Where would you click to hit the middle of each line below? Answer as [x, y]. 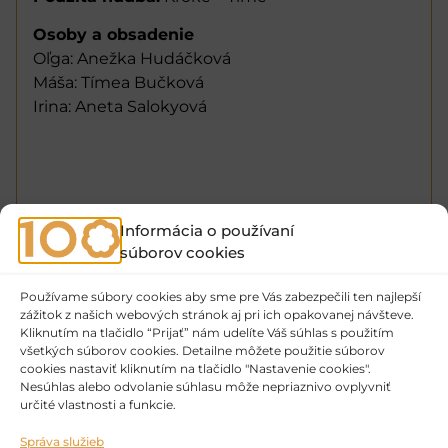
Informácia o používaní [207, 231]
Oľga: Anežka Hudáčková [132, 58]
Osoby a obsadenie [113, 34]
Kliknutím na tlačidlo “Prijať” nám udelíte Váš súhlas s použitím [207, 332]
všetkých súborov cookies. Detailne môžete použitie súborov [202, 350]
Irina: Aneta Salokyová [120, 106]
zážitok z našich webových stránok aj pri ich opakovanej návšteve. [217, 314]
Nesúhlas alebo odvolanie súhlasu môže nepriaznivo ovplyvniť [205, 386]
